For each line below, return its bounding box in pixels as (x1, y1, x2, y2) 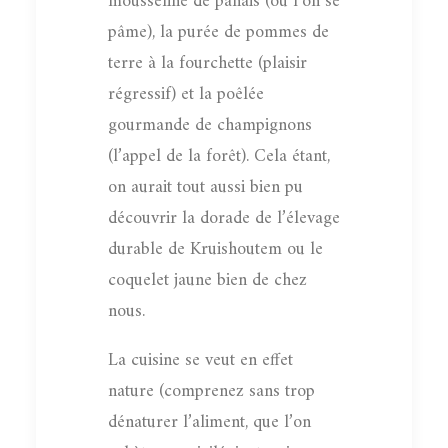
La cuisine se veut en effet (108, 344, 293, 376)
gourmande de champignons (108, 109, 312, 141)
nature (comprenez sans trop (108, 375, 315, 407)
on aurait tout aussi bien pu (108, 171, 303, 203)
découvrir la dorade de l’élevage (108, 202, 340, 234)
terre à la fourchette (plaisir (108, 47, 307, 79)
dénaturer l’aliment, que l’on (108, 406, 311, 438)
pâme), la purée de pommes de (108, 16, 329, 48)
